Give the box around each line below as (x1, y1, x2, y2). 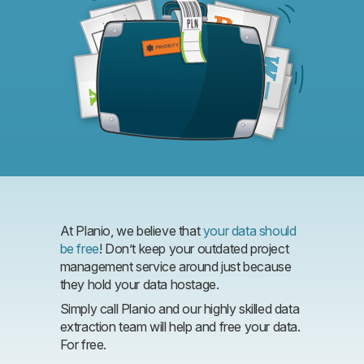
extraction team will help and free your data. (59, 318, 301, 335)
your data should (202, 222, 297, 239)
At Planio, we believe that (59, 222, 203, 239)
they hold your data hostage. (59, 275, 219, 292)
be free (59, 240, 99, 257)
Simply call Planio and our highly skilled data (59, 300, 300, 317)
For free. (59, 336, 106, 353)
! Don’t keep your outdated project (98, 240, 289, 257)
